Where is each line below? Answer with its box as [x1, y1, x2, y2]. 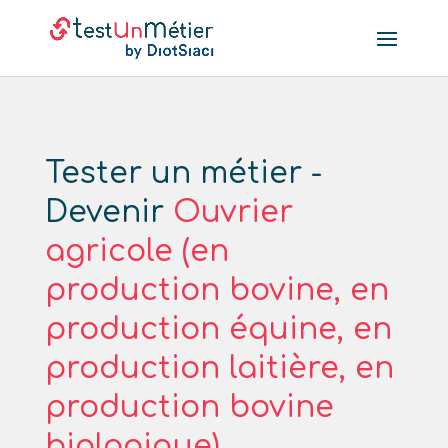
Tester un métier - [44, 157, 322, 190]
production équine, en [44, 313, 392, 346]
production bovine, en [44, 274, 389, 307]
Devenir [44, 196, 173, 229]
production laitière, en [44, 352, 394, 385]
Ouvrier [172, 196, 293, 229]
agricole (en [44, 235, 229, 268]
